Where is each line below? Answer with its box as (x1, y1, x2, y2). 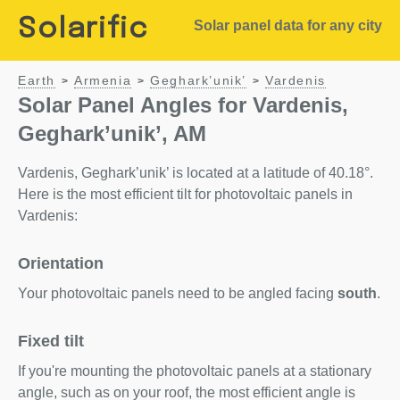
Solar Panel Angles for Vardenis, (18, 93, 348, 117)
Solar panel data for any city (193, 18, 382, 33)
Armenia (74, 74, 132, 87)
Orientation (18, 254, 104, 272)
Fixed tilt (18, 332, 84, 350)
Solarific (18, 15, 149, 45)
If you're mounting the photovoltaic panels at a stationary (18, 363, 371, 379)
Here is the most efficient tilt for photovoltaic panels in (18, 187, 353, 202)
